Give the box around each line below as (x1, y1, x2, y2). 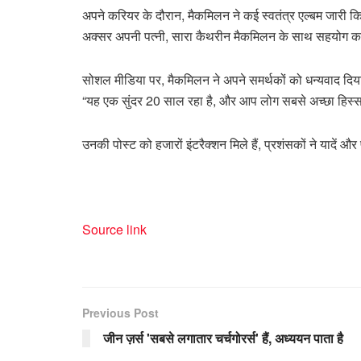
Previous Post (82, 304, 159, 321)
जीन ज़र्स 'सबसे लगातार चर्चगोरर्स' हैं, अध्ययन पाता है (103, 328, 343, 347)
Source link (82, 219, 147, 239)
